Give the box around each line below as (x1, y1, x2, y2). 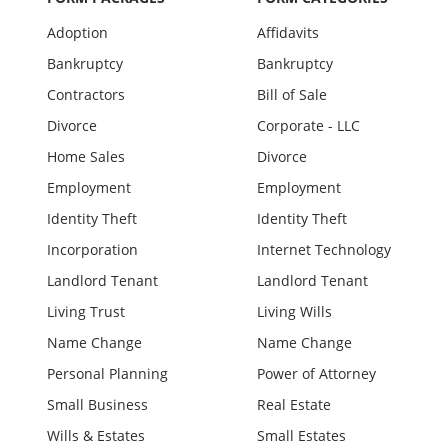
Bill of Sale (257, 85, 327, 104)
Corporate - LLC (257, 116, 360, 135)
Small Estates (257, 426, 346, 445)
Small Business (47, 395, 148, 414)
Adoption (47, 23, 108, 42)
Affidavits (257, 23, 319, 42)
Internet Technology (257, 240, 391, 259)
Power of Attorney (257, 364, 376, 383)
